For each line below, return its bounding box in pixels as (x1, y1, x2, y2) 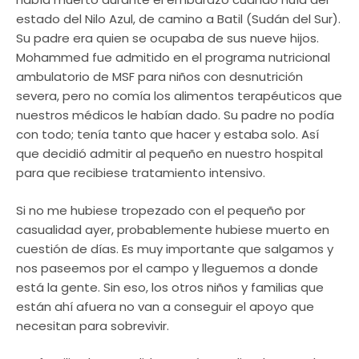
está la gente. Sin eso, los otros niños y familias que (16, 278, 324, 296)
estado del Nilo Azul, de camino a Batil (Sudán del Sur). (16, 10, 341, 28)
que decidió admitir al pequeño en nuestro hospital (16, 145, 323, 163)
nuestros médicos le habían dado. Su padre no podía (16, 107, 334, 124)
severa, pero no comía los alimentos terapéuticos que (16, 87, 342, 105)
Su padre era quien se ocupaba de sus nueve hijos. (16, 30, 319, 47)
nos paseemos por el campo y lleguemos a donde (16, 259, 318, 276)
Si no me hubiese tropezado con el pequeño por (16, 201, 305, 219)
